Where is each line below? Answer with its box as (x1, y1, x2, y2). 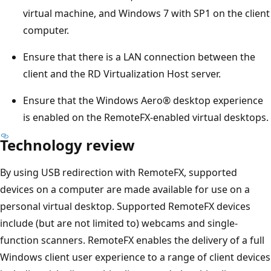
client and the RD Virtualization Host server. (23, 67, 221, 80)
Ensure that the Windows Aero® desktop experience (23, 93, 263, 107)
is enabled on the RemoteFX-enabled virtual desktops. (23, 110, 269, 124)
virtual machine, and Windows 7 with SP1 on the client (23, 6, 270, 20)
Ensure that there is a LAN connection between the (23, 50, 255, 64)
